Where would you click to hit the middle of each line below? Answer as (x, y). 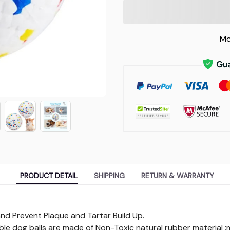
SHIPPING (109, 176)
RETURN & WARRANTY (178, 176)
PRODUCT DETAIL (49, 176)
